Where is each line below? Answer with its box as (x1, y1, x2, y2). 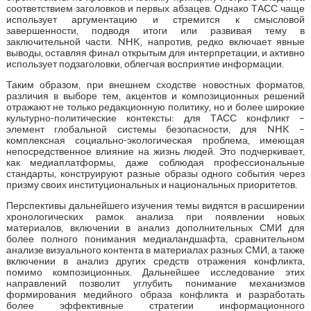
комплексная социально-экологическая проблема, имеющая (6, 134, 305, 146)
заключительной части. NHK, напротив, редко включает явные (6, 35, 305, 47)
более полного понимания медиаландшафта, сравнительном (6, 233, 305, 244)
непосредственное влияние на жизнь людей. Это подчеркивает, (6, 145, 305, 157)
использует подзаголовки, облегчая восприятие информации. (6, 58, 284, 69)
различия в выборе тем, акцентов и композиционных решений (6, 90, 305, 101)
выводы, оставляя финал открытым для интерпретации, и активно (6, 47, 305, 58)
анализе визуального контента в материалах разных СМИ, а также (6, 244, 305, 255)
